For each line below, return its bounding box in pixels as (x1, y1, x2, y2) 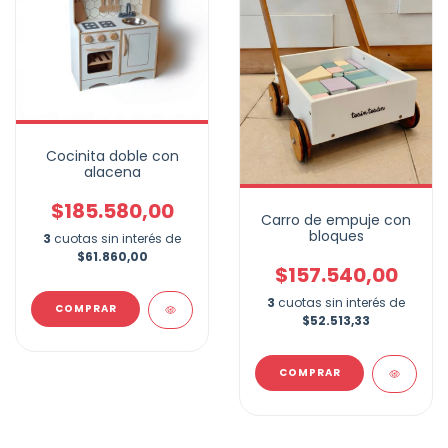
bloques (308, 226, 364, 247)
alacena (83, 162, 141, 183)
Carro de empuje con (261, 210, 411, 231)
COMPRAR (278, 365, 341, 381)
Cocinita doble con (45, 146, 179, 167)
